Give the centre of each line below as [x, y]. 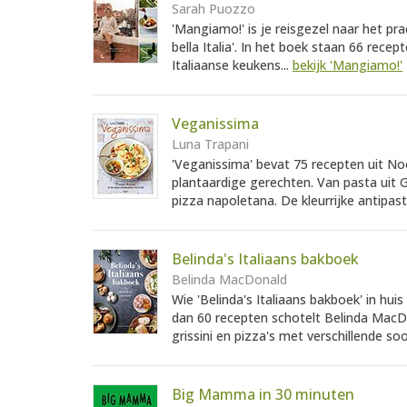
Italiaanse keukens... [232, 65]
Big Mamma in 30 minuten [263, 395]
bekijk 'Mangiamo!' [347, 65]
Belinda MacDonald [229, 280]
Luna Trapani [210, 144]
